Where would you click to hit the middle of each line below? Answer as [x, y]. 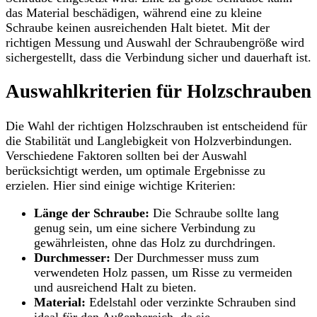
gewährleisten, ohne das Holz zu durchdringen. [155, 242]
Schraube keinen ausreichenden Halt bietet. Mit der [138, 27]
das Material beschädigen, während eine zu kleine [134, 12]
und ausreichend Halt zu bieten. [115, 287]
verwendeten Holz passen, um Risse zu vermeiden [163, 272]
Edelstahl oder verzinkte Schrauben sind [191, 302]
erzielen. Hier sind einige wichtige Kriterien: [121, 185]
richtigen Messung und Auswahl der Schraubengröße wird [155, 42]
